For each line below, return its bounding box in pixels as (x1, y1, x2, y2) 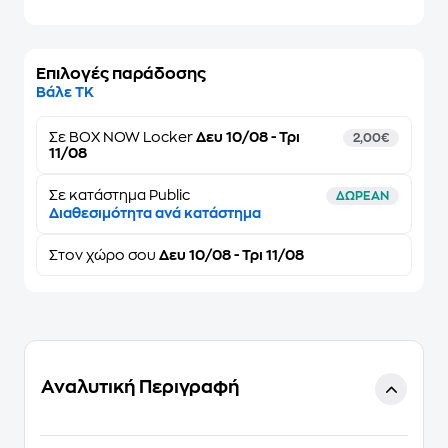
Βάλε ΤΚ (36, 85, 94, 99)
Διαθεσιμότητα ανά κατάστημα (49, 206, 261, 220)
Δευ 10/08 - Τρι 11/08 (156, 248, 304, 262)
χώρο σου (86, 248, 156, 262)
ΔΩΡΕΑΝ (336, 190, 389, 202)
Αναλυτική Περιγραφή (41, 378, 239, 396)
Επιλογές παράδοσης (36, 66, 206, 82)
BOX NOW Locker (69, 130, 193, 144)
